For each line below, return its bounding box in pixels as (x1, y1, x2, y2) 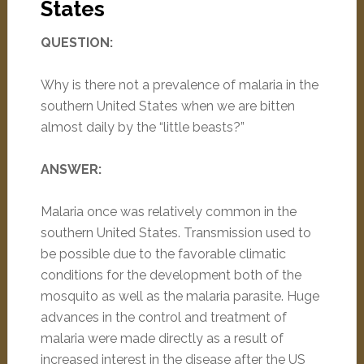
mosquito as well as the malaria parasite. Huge (40, 288, 319, 304)
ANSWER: (40, 162, 102, 177)
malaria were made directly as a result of (40, 331, 284, 346)
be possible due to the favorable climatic (40, 246, 286, 262)
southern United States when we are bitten (40, 98, 295, 114)
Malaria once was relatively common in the (40, 204, 297, 219)
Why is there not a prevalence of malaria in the (40, 77, 318, 93)
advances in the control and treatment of (40, 310, 287, 325)
